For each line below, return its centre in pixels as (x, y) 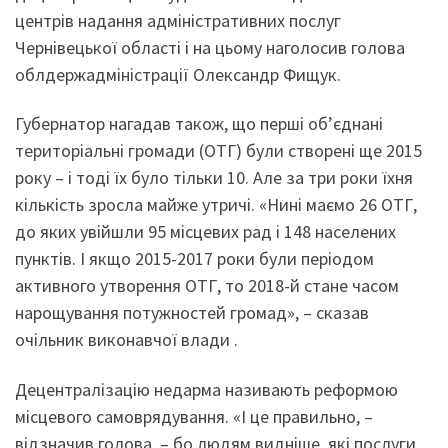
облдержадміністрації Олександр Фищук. (178, 74)
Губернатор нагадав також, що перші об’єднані (199, 124)
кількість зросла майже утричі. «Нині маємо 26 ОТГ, (216, 205)
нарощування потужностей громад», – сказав (192, 313)
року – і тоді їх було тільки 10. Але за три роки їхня (214, 178)
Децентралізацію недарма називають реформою (206, 389)
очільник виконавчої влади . (126, 340)
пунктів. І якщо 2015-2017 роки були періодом (194, 259)
